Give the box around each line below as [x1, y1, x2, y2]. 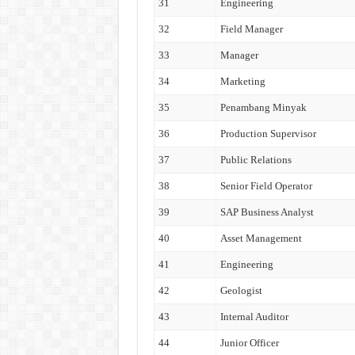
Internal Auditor [219, 311, 288, 323]
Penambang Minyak [219, 101, 307, 113]
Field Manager [219, 23, 283, 35]
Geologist [219, 284, 262, 296]
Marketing [219, 75, 265, 87]
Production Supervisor [219, 128, 316, 139]
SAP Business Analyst [219, 206, 314, 218]
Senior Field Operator [219, 180, 312, 192]
